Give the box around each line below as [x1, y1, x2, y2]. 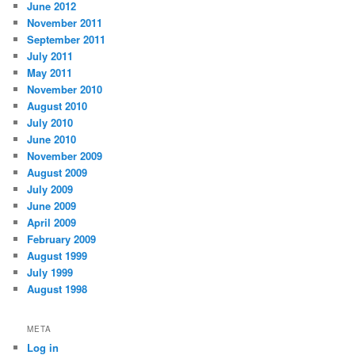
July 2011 [27, 48, 74, 64]
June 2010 [27, 132, 77, 147]
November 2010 [27, 82, 103, 97]
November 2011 [27, 15, 103, 31]
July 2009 [27, 181, 74, 197]
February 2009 [27, 231, 97, 247]
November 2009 [27, 148, 103, 164]
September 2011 [27, 32, 106, 48]
